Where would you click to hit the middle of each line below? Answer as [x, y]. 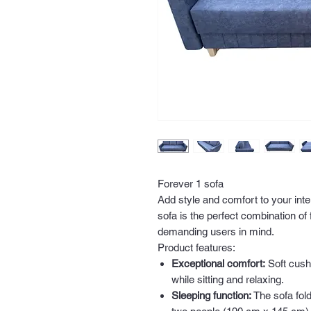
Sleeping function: [211, 295]
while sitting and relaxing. [228, 279]
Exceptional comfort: [218, 263]
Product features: [196, 247]
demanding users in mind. [216, 232]
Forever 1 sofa [191, 184]
